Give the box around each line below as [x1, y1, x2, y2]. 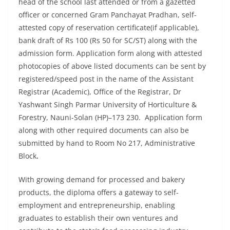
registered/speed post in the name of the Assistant [18, 74, 194, 84]
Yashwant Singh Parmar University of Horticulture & [18, 100, 197, 110]
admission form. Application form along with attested [18, 48, 202, 59]
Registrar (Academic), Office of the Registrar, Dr [18, 87, 181, 97]
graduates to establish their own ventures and [18, 213, 178, 223]
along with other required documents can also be [18, 125, 189, 136]
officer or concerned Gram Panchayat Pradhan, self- [18, 10, 197, 20]
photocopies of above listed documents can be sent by [18, 61, 206, 71]
